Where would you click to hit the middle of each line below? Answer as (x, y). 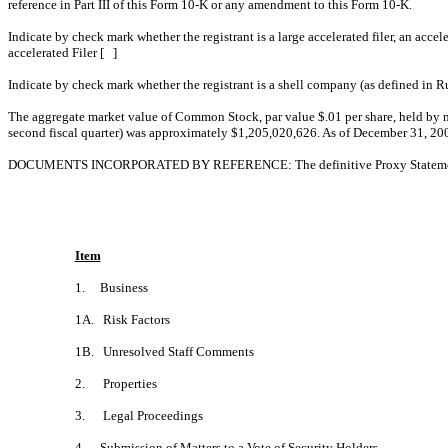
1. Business (111, 287)
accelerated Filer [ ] (62, 52)
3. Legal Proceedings (138, 415)
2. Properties (115, 383)
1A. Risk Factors (122, 319)
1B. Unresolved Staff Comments (164, 351)
